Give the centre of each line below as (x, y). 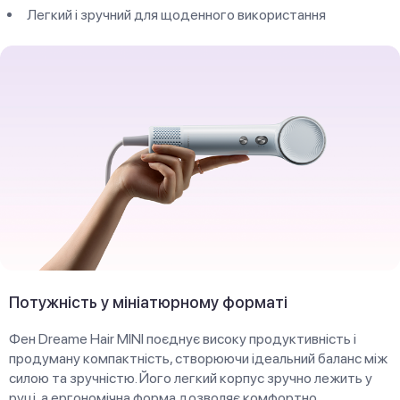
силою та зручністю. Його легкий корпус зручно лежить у (191, 378)
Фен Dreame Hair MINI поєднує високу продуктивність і (183, 338)
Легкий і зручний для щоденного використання (176, 14)
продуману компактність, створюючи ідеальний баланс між (198, 358)
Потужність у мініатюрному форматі (148, 302)
